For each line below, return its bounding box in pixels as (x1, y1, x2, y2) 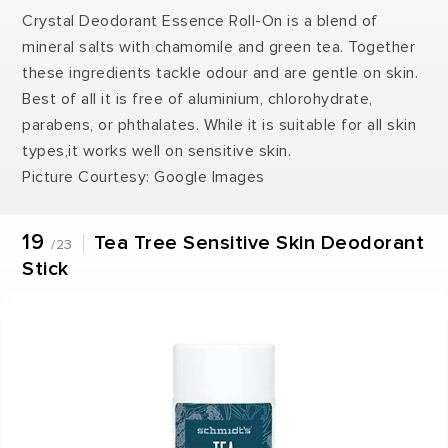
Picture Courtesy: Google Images (22, 166, 265, 187)
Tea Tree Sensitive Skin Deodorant (93, 232, 425, 253)
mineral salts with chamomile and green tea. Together (22, 36, 416, 57)
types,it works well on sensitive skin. (22, 140, 292, 161)
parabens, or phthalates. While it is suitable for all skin (22, 114, 417, 135)
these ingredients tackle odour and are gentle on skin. (22, 62, 419, 83)
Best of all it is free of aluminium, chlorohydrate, (22, 88, 373, 109)
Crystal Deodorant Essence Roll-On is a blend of (22, 10, 378, 31)
